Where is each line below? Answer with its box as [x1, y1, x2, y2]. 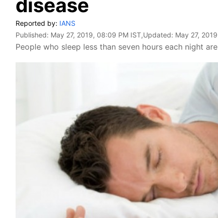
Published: [16, 31, 51, 39]
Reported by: [16, 19, 59, 27]
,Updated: [141, 31, 175, 39]
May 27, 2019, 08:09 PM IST [51, 31, 141, 39]
